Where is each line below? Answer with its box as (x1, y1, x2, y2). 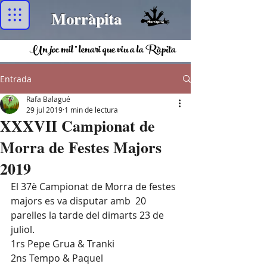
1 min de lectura (64, 105, 118, 114)
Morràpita (51, 7, 122, 30)
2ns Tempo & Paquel (11, 252, 103, 265)
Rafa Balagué (26, 94, 70, 104)
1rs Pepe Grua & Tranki (11, 237, 114, 250)
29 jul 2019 (26, 105, 63, 114)
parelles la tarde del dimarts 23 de (11, 209, 166, 222)
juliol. (11, 223, 35, 236)
